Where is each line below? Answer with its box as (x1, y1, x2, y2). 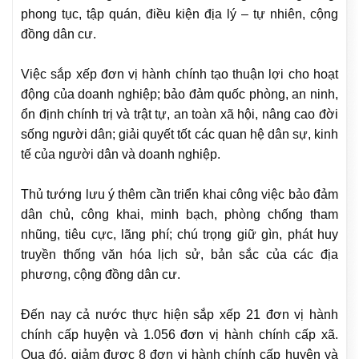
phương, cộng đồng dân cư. (21, 268, 180, 282)
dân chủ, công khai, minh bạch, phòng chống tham (21, 208, 338, 222)
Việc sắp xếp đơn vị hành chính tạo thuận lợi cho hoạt (21, 67, 338, 82)
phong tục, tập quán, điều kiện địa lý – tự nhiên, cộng (21, 7, 338, 22)
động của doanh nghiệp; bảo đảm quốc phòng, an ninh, (21, 87, 338, 102)
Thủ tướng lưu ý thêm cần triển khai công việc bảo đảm (21, 188, 338, 202)
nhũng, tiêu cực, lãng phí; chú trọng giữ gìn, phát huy (21, 228, 338, 242)
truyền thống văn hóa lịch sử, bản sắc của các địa (21, 248, 338, 262)
